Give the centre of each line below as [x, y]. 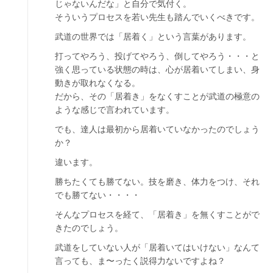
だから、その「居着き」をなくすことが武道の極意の [157, 96]
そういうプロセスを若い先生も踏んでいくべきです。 [157, 17]
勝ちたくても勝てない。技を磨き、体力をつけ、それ [157, 181]
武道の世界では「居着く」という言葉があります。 [153, 36]
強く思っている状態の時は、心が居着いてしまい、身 [157, 69]
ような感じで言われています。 [115, 109]
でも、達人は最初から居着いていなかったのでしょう [157, 129]
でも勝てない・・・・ [97, 195]
